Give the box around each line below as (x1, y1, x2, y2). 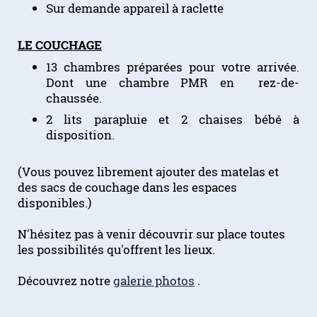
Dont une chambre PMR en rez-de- (46, 74, 299, 91)
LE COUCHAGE (18, 37, 102, 54)
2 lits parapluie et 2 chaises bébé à (46, 111, 299, 128)
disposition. (46, 127, 115, 144)
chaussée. (46, 89, 102, 106)
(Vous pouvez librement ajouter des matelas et (18, 163, 279, 180)
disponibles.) (18, 195, 91, 212)
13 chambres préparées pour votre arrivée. (46, 58, 299, 75)
